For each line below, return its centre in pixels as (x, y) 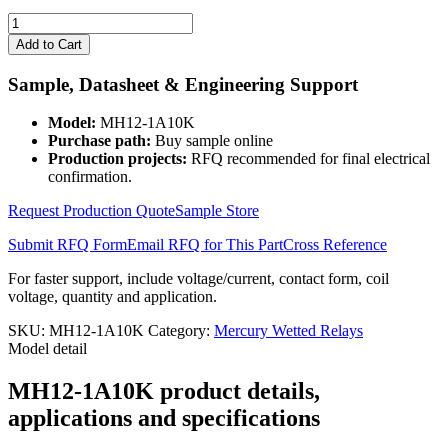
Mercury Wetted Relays (288, 331)
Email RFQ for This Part (205, 245)
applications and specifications (164, 418)
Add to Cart (49, 44)
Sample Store (217, 211)
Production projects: (117, 159)
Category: (181, 331)
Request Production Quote (91, 211)
